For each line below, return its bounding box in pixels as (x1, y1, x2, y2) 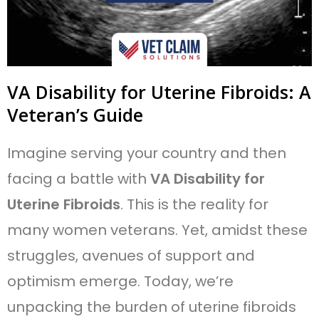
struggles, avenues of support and (7, 245, 255, 266)
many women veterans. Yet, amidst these (7, 219, 308, 240)
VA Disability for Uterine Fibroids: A (7, 79, 311, 104)
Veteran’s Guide (7, 102, 143, 127)
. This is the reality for (120, 194, 268, 214)
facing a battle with (7, 168, 150, 189)
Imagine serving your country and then (7, 142, 286, 163)
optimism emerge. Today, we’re (7, 271, 234, 291)
